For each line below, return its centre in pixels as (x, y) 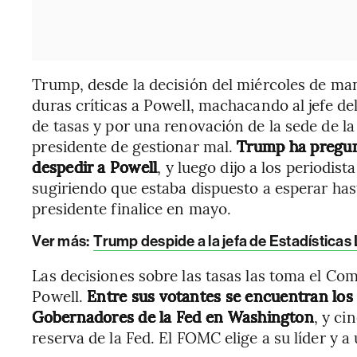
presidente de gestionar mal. (135, 146)
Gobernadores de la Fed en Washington (173, 316)
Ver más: (61, 241)
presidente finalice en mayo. (132, 208)
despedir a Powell (95, 167)
